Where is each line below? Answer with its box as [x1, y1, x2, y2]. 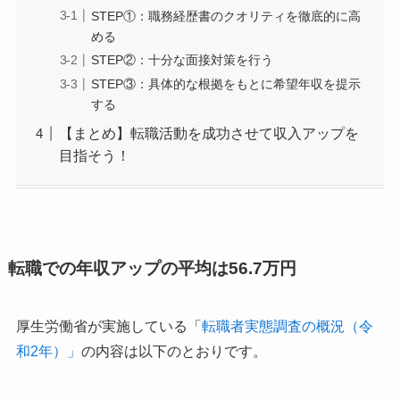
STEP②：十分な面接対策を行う [90, 53, 273, 68]
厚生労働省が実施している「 [15, 319, 202, 335]
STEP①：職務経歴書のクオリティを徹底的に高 [90, 8, 361, 23]
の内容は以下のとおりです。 [80, 344, 267, 360]
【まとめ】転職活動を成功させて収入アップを [58, 125, 359, 141]
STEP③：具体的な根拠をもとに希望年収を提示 [90, 76, 361, 91]
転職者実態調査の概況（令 [201, 319, 373, 335]
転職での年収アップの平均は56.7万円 [7, 258, 296, 278]
